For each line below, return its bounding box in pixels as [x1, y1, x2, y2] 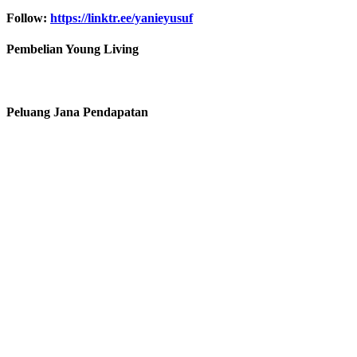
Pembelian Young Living [6, 42, 139, 57]
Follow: [6, 10, 50, 25]
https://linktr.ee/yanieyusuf [50, 10, 193, 25]
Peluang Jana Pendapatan [6, 104, 148, 119]
